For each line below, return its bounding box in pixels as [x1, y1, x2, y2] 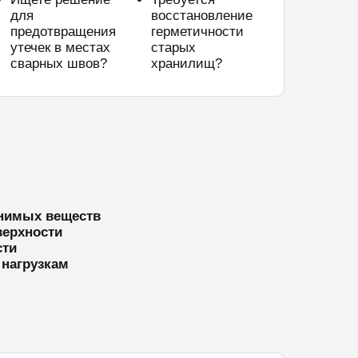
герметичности [151, 24, 245, 39]
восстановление [151, 8, 253, 23]
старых [151, 40, 197, 55]
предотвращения [10, 24, 117, 39]
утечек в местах [10, 40, 111, 55]
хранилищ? [151, 56, 223, 71]
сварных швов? [10, 56, 108, 71]
